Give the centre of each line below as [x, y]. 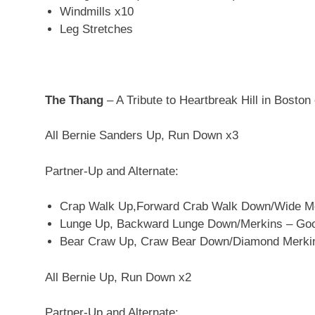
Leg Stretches [97, 29]
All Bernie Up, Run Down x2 [118, 277]
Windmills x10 [97, 11]
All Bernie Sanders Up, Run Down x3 [142, 136]
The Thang [74, 100]
